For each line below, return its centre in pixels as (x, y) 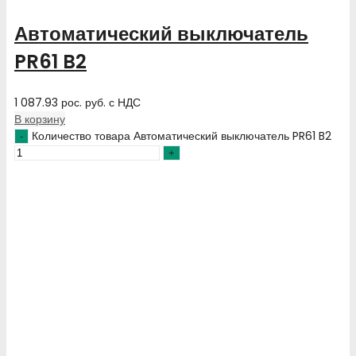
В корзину (40, 119)
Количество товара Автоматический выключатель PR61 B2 (182, 135)
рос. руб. (83, 102)
